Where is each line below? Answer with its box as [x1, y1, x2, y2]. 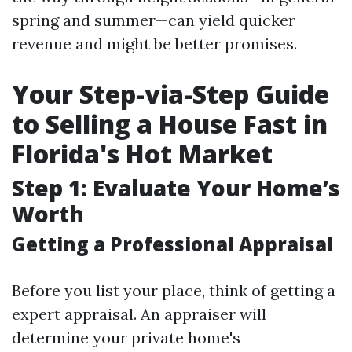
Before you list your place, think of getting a [12, 280, 335, 300]
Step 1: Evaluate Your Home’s [12, 173, 340, 203]
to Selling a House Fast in [12, 107, 328, 141]
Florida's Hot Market [12, 137, 273, 170]
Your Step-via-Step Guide [12, 77, 329, 111]
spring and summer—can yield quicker [12, 10, 295, 30]
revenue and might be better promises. [12, 34, 297, 53]
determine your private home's [12, 328, 240, 347]
